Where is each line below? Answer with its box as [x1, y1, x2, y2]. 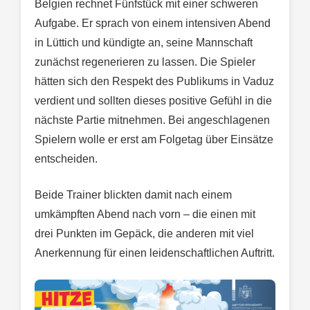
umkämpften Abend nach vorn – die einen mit [35, 208, 255, 220]
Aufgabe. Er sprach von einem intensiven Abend [35, 17, 271, 29]
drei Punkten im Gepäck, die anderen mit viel [35, 227, 254, 239]
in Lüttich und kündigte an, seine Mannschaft [35, 36, 253, 48]
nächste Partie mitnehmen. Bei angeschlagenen [35, 113, 270, 126]
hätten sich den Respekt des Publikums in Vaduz [35, 75, 274, 87]
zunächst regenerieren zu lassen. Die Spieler [35, 55, 255, 68]
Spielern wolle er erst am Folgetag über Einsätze [35, 133, 273, 145]
